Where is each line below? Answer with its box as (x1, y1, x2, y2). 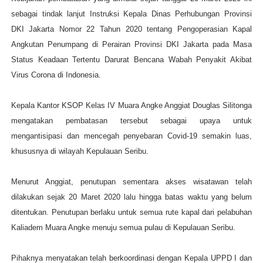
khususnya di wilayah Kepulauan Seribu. (11, 147, 149, 156)
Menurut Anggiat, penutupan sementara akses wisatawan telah (11, 177, 252, 187)
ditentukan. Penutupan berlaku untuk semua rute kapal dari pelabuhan (11, 208, 252, 217)
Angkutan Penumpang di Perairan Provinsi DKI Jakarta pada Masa (11, 40, 252, 49)
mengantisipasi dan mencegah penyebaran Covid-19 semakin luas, (11, 131, 252, 141)
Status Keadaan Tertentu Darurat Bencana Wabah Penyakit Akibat (11, 55, 252, 65)
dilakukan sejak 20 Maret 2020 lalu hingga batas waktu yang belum (11, 193, 252, 202)
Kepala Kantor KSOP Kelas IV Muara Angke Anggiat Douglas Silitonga (11, 101, 252, 110)
